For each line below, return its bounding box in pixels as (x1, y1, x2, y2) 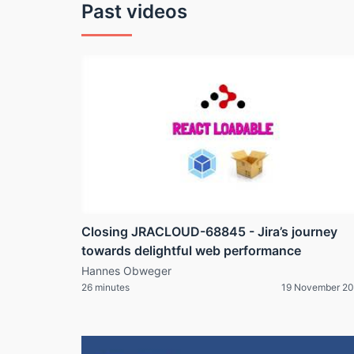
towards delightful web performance (81, 243, 301, 259)
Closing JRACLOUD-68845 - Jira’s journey (81, 224, 337, 240)
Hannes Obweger (81, 264, 171, 278)
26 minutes (81, 281, 130, 294)
